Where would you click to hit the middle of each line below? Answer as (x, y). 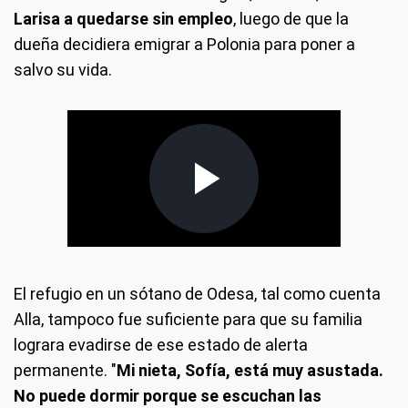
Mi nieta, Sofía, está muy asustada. (250, 370)
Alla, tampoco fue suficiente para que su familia (188, 319)
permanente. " (65, 370)
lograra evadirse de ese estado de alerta (161, 345)
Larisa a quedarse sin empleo (123, 19)
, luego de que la (291, 19)
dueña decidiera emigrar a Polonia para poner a (184, 44)
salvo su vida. (63, 70)
